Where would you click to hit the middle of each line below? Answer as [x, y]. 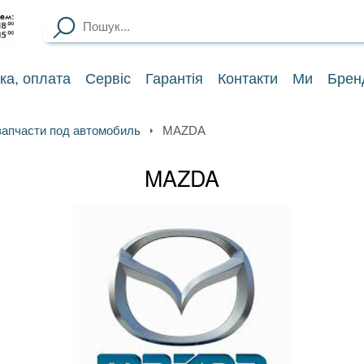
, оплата [43, 78]
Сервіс [108, 78]
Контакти [247, 78]
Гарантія [175, 78]
